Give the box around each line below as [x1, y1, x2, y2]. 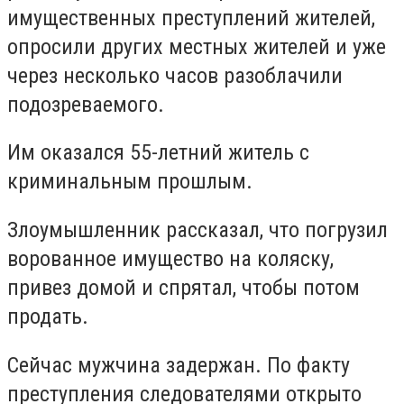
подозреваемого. [7, 91, 164, 117]
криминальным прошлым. [7, 169, 252, 195]
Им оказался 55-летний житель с [7, 140, 309, 166]
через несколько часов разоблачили [7, 62, 343, 88]
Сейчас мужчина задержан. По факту [7, 352, 350, 378]
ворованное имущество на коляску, [7, 245, 334, 271]
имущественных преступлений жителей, [7, 5, 375, 31]
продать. [7, 303, 88, 329]
